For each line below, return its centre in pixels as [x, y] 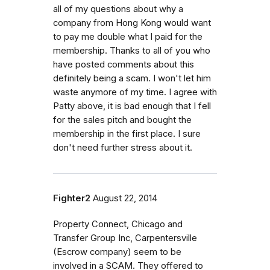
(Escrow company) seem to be [117, 252]
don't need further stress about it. [123, 147]
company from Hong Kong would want [132, 23]
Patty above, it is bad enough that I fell [132, 106]
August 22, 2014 [125, 198]
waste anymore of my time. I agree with [135, 92]
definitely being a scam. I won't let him [132, 78]
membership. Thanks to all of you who [132, 50]
